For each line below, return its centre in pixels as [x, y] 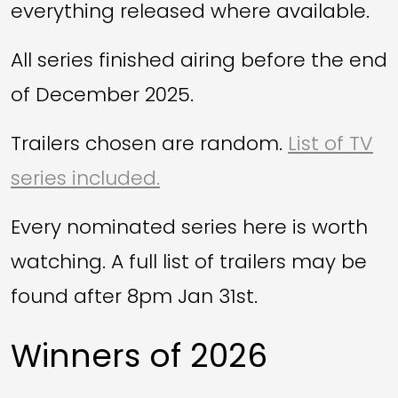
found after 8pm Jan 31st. [134, 296]
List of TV [330, 143]
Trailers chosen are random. [149, 143]
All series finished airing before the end [199, 60]
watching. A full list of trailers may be [189, 261]
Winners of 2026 [139, 355]
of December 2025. [102, 94]
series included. [85, 178]
